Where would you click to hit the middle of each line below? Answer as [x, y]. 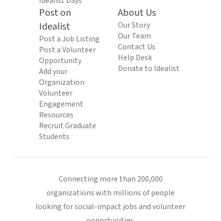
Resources [56, 115]
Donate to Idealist [149, 69]
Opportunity [60, 61]
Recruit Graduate [68, 126]
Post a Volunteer [67, 50]
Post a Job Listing [69, 39]
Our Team [134, 36]
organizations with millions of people [110, 193]
